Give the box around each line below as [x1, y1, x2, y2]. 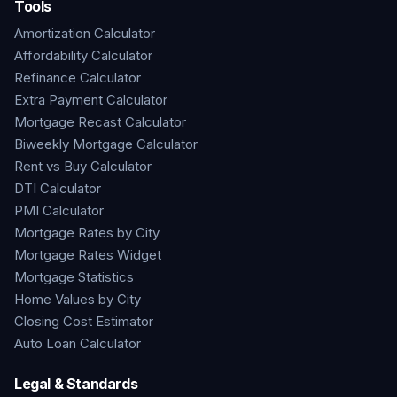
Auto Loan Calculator [14, 335, 141, 352]
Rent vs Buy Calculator [14, 158, 152, 175]
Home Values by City [14, 291, 141, 307]
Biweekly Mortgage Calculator [14, 136, 198, 152]
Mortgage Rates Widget [14, 246, 161, 263]
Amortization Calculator [14, 25, 155, 42]
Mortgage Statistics [14, 269, 134, 285]
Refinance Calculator [14, 69, 141, 86]
